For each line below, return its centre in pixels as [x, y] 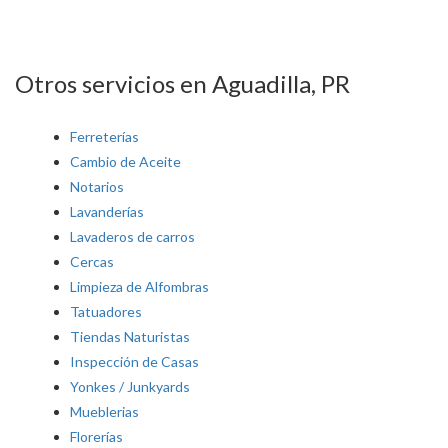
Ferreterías [104, 136]
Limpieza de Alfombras [139, 286]
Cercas [92, 261]
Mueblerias [104, 411]
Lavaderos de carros [132, 236]
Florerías [96, 436]
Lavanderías [107, 211]
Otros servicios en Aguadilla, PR [182, 83]
